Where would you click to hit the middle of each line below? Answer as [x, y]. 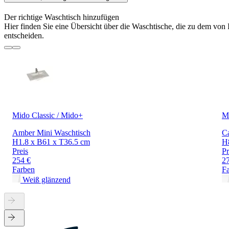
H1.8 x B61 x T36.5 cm [51, 142]
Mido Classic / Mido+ [48, 116]
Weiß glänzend [47, 180]
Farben [24, 170]
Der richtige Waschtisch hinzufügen [62, 17]
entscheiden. [24, 36]
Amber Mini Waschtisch [51, 133]
